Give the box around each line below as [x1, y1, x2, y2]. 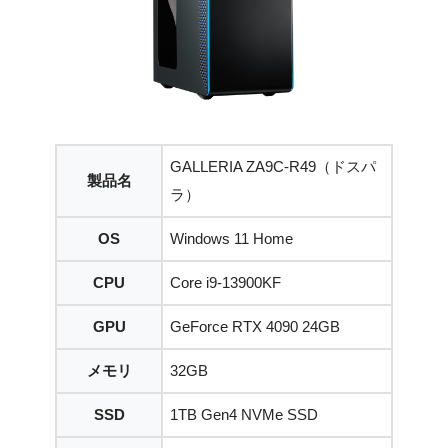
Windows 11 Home [170, 229, 293, 247]
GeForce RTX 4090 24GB [170, 317, 340, 335]
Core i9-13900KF [170, 273, 281, 291]
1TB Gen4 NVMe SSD [170, 405, 318, 423]
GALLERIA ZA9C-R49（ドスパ [170, 157, 376, 175]
